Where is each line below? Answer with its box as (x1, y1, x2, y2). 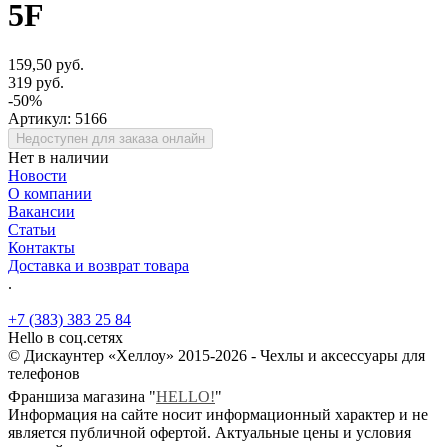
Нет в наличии (8, 148, 109, 166)
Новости (8, 166, 67, 184)
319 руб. (8, 73, 64, 91)
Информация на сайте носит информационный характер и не (8, 405, 428, 423)
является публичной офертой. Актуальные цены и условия (8, 423, 411, 441)
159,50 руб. (8, 55, 84, 73)
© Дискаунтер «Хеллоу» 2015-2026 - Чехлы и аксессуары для (8, 346, 425, 364)
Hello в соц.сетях (8, 328, 123, 346)
